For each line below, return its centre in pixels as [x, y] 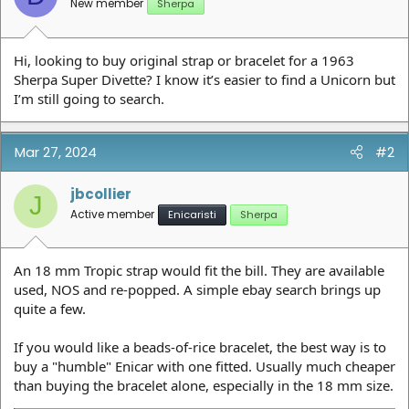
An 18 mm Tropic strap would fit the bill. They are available [199, 270]
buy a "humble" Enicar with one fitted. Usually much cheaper [204, 366]
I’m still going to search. [89, 98]
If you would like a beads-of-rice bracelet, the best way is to [200, 347]
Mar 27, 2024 [56, 152]
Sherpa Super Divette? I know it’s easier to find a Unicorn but [204, 79]
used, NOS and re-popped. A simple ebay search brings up [197, 289]
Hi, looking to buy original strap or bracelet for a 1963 [184, 60]
